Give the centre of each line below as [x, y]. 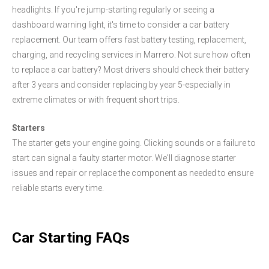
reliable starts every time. [58, 188]
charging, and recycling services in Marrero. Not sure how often [131, 54]
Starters [29, 128]
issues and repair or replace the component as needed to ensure [133, 173]
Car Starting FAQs [71, 238]
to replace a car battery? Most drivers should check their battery [131, 69]
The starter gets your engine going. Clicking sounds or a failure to [134, 143]
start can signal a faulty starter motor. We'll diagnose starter [124, 158]
